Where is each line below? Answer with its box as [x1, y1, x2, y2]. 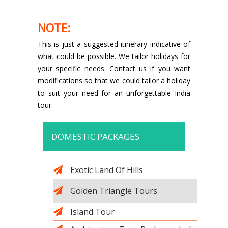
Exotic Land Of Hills [70, 164, 143, 176]
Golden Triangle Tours [70, 185, 157, 197]
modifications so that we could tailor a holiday [38, 76, 190, 86]
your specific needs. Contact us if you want [38, 64, 190, 74]
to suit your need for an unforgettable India [38, 88, 190, 98]
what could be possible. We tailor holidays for [38, 51, 190, 62]
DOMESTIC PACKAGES [51, 131, 139, 143]
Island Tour [70, 206, 115, 218]
